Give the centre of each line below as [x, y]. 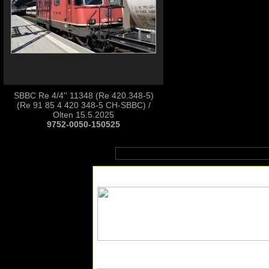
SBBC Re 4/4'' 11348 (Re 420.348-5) [83, 95]
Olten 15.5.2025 [83, 115]
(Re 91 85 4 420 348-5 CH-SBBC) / [83, 105]
